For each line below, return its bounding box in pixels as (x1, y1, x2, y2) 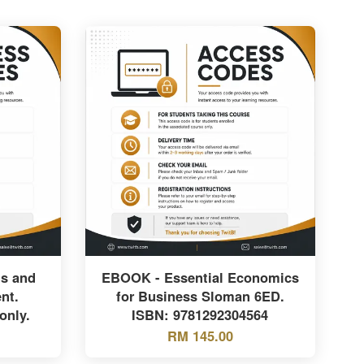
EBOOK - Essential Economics (101, 266, 299, 287)
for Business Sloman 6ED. (115, 285, 284, 305)
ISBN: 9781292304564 (132, 304, 269, 324)
